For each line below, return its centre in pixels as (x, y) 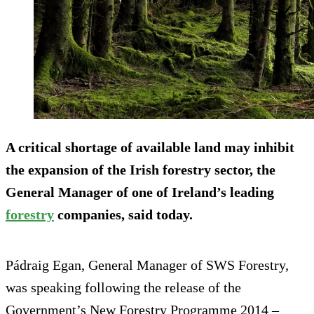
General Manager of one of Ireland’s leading (140, 192)
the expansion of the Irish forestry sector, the (141, 170)
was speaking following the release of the (123, 288)
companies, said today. (123, 215)
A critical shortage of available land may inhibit (150, 148)
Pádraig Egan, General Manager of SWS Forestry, (147, 265)
